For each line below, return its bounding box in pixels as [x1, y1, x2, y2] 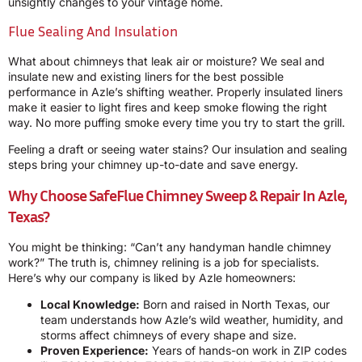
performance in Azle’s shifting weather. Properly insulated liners [8, 84, 343, 99]
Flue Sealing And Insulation [8, 21, 178, 40]
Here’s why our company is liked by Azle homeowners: [8, 270, 296, 284]
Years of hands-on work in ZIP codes [149, 343, 347, 357]
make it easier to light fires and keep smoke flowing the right [8, 99, 327, 114]
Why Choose [8, 184, 89, 204]
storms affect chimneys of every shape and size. [40, 327, 297, 342]
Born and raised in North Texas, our [140, 297, 330, 311]
